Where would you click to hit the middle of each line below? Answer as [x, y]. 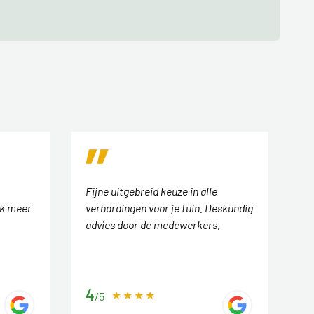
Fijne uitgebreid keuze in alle [151, 191]
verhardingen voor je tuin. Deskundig [169, 208]
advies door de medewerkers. [153, 225]
